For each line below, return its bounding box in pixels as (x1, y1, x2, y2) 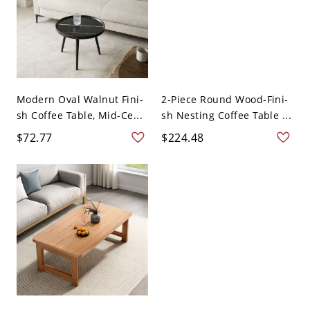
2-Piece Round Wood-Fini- (161, 93, 289, 107)
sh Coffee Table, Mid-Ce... (16, 109, 143, 122)
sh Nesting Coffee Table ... (161, 109, 292, 122)
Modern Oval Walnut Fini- (16, 93, 144, 107)
